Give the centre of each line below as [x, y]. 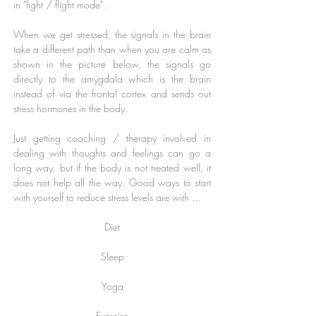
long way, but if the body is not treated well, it [112, 168]
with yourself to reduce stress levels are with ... [107, 197]
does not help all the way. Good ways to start [112, 182]
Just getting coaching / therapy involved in [112, 138]
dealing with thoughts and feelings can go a [112, 153]
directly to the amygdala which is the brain [112, 79]
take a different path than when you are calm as [112, 49]
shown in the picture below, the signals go [112, 64]
